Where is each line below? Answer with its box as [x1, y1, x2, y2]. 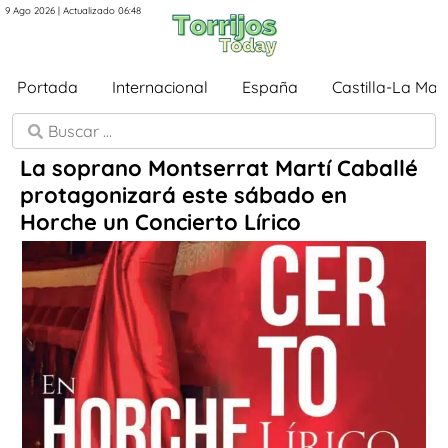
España [242, 77, 298, 97]
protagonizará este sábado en [20, 181, 347, 209]
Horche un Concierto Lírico [20, 208, 301, 236]
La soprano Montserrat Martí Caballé [20, 154, 418, 182]
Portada [17, 77, 78, 97]
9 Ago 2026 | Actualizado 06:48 [5, 4, 141, 16]
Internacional [112, 77, 208, 97]
